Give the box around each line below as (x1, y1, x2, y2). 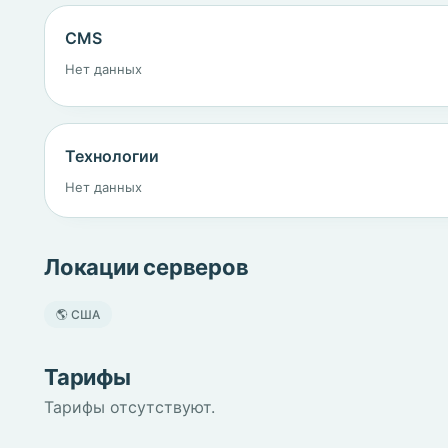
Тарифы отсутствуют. (44, 397, 215, 417)
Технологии (65, 146, 159, 166)
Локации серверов (44, 254, 249, 280)
